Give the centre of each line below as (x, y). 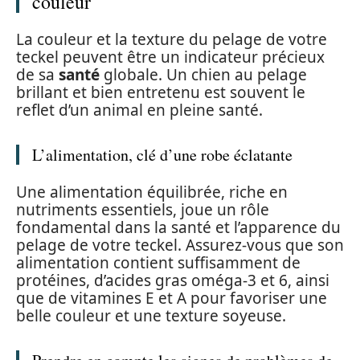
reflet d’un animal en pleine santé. (139, 110)
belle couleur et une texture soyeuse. (151, 315)
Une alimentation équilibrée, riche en (152, 192)
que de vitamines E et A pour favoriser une (172, 298)
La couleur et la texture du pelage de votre (172, 39)
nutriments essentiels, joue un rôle (143, 209)
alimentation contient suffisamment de (158, 262)
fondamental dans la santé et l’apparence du (178, 227)
